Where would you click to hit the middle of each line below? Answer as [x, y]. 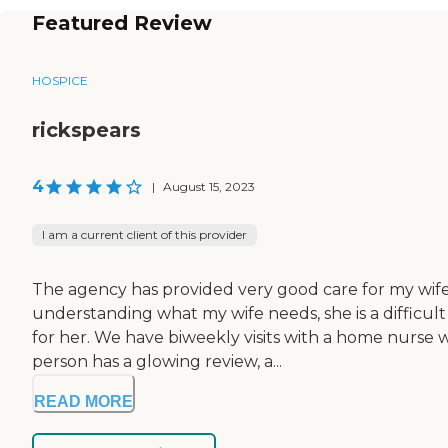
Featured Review [122, 22]
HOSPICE [60, 80]
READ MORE [83, 401]
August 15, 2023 [209, 186]
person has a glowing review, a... [157, 361]
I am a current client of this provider [144, 234]
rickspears [86, 129]
